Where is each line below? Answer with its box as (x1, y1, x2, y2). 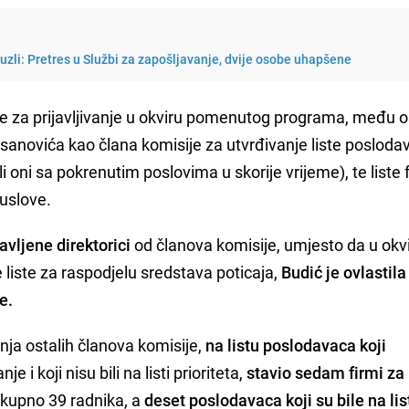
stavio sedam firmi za (246, 361, 405, 383)
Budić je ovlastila (281, 260, 407, 283)
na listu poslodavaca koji (205, 333, 387, 356)
